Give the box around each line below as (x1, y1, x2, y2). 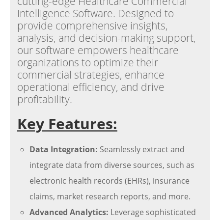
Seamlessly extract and (98, 144, 185, 155)
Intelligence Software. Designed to (17, 6, 174, 20)
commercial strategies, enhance (17, 68, 165, 82)
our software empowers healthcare (17, 43, 179, 57)
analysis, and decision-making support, (17, 31, 196, 45)
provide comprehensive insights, (17, 19, 168, 32)
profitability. (17, 92, 72, 106)
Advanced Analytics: (29, 207, 109, 218)
